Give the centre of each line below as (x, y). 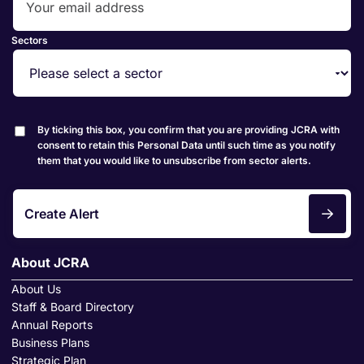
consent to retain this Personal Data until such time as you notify (186, 145)
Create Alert (62, 213)
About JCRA (50, 262)
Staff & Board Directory (73, 307)
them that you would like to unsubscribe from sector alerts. (174, 160)
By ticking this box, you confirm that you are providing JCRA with (188, 130)
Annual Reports (52, 325)
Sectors (30, 40)
